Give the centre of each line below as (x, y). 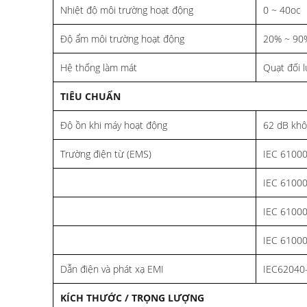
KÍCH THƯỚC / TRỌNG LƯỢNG (132, 297)
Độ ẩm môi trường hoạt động (122, 38)
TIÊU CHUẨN (90, 96)
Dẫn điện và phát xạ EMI (112, 269)
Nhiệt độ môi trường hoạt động (127, 10)
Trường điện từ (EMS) (106, 153)
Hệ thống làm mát (99, 67)
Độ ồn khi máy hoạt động (114, 125)
